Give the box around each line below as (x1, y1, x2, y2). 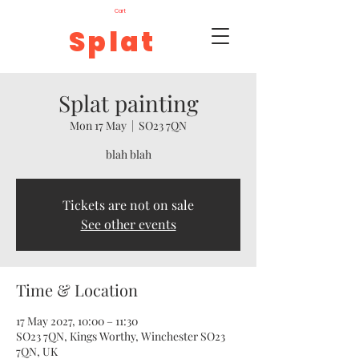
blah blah (105, 147, 151, 162)
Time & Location (16, 279, 138, 301)
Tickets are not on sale (63, 196, 194, 213)
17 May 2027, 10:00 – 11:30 (16, 313, 138, 329)
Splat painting (58, 88, 199, 118)
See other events (80, 216, 176, 232)
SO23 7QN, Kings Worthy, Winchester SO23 (16, 329, 225, 344)
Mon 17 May (70, 118, 127, 133)
